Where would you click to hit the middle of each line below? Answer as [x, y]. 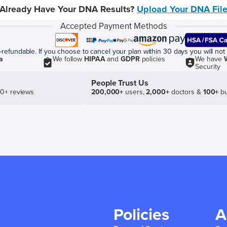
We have [210, 59]
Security [208, 67]
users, [135, 92]
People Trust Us [120, 83]
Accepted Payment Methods [113, 26]
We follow [68, 59]
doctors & [186, 92]
